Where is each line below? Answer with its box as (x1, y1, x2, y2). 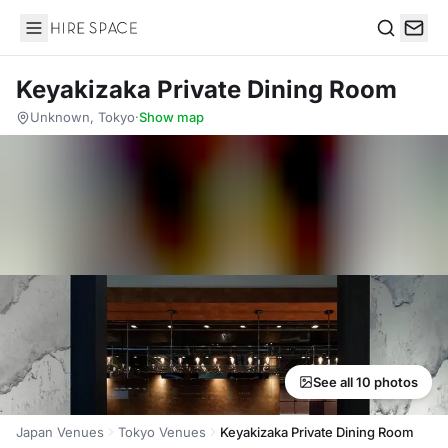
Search (375, 38, 427, 59)
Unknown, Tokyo (30, 109, 135, 125)
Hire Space (19, 28, 102, 48)
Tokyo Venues (118, 424, 206, 440)
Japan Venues (16, 424, 104, 440)
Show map (139, 109, 204, 125)
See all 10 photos (313, 374, 418, 390)
